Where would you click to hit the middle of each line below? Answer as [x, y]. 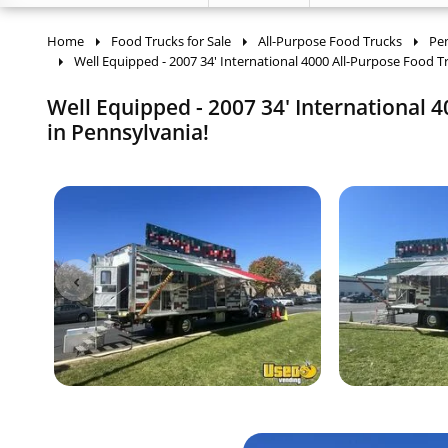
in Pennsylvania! [128, 132]
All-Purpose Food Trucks [330, 41]
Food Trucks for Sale [171, 41]
